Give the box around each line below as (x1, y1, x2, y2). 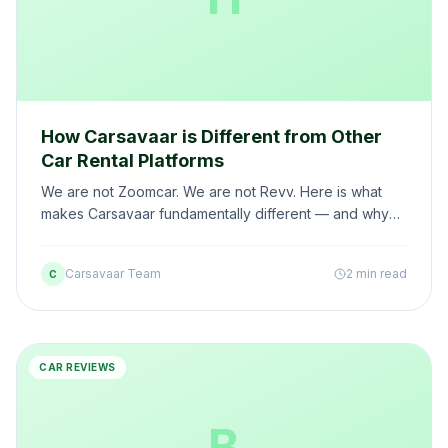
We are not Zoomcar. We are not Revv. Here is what (41, 183, 382, 200)
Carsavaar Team (65, 266, 161, 281)
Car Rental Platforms (41, 150, 224, 171)
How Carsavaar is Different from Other (41, 126, 382, 147)
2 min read (346, 266, 407, 281)
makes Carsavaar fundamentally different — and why (41, 205, 389, 222)
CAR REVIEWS (39, 361, 116, 373)
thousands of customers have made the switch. (41, 227, 350, 244)
